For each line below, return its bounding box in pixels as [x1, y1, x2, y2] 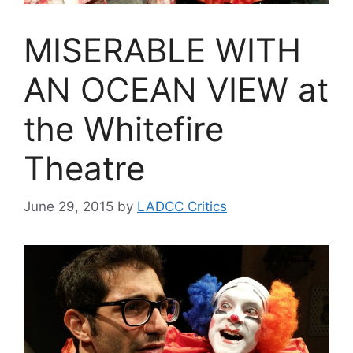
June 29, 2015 [24, 199, 113, 215]
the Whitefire [24, 108, 224, 149]
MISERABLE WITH [24, 29, 301, 70]
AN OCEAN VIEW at [24, 69, 329, 110]
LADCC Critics [137, 199, 227, 215]
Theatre [24, 147, 145, 188]
